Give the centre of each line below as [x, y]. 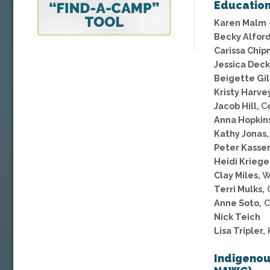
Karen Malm [240, 23]
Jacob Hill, [237, 106]
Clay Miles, [237, 175]
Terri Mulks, [239, 189]
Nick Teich [237, 217]
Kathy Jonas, [241, 134]
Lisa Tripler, [240, 231]
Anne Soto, [238, 203]
